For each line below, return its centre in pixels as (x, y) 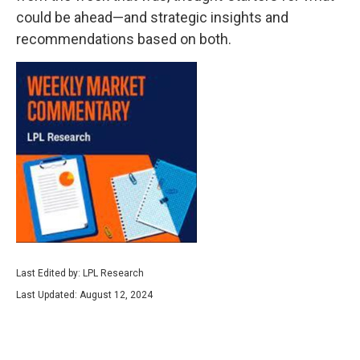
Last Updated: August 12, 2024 (84, 295)
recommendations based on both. (124, 39)
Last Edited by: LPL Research (80, 273)
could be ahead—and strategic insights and (152, 17)
